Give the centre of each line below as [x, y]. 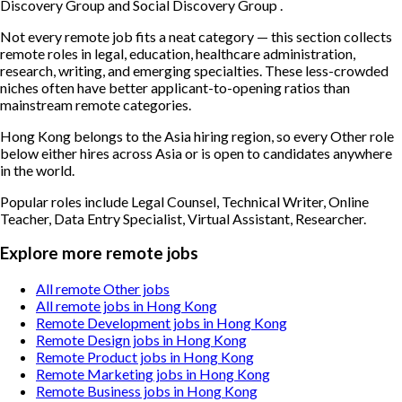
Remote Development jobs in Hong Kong [162, 322]
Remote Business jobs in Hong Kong [147, 390]
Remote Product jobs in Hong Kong [145, 356]
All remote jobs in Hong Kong [127, 305]
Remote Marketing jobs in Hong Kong [153, 373]
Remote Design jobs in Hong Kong [141, 339]
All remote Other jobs [103, 288]
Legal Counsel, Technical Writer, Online [250, 201]
